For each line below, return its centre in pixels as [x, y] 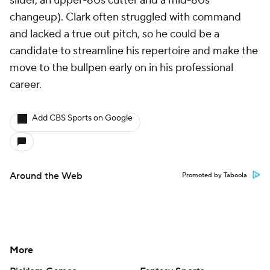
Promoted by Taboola [215, 175]
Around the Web [46, 176]
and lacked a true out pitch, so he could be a [115, 34]
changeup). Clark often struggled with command [125, 17]
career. [26, 85]
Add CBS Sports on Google [82, 118]
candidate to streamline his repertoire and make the [134, 51]
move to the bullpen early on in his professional [121, 68]
